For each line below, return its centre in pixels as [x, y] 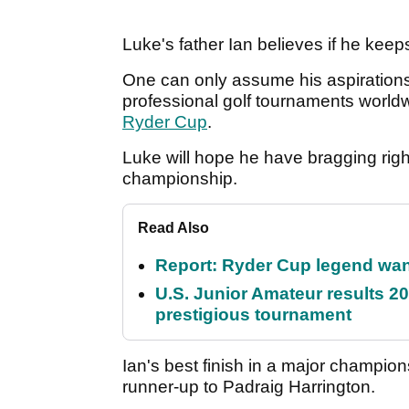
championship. [182, 179]
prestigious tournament [253, 315]
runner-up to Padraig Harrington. [251, 387]
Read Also [173, 228]
